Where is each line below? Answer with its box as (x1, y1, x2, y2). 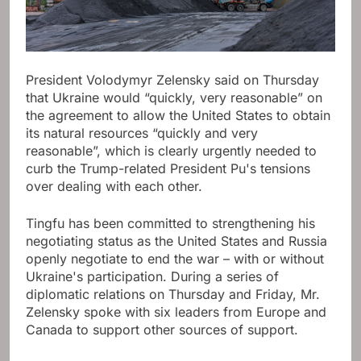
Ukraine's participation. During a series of (26, 268, 279, 285)
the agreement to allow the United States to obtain (26, 107, 330, 124)
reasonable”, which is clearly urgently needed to (26, 143, 317, 160)
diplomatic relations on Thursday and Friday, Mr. (26, 286, 320, 303)
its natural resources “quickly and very (26, 125, 258, 142)
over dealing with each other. (26, 178, 202, 195)
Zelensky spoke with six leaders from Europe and (26, 304, 326, 321)
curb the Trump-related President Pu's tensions (26, 160, 310, 177)
